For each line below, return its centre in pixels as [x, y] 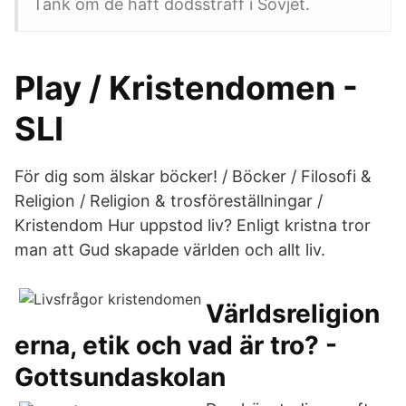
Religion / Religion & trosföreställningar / [169, 201]
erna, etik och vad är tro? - [176, 345]
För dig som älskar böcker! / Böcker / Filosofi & [193, 176]
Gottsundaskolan [120, 377]
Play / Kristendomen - [186, 88]
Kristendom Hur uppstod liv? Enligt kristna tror [193, 225]
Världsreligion [293, 314]
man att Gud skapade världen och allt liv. [170, 250]
